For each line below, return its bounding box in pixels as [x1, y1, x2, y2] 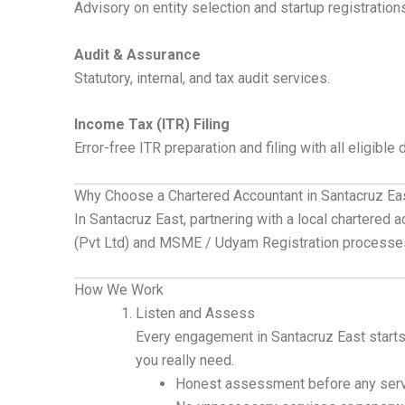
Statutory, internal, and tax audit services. [74, 69, 330, 87]
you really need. [136, 352, 234, 370]
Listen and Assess [136, 305, 255, 323]
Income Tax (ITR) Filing [74, 116, 230, 134]
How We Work [74, 281, 164, 299]
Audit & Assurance [74, 45, 201, 63]
